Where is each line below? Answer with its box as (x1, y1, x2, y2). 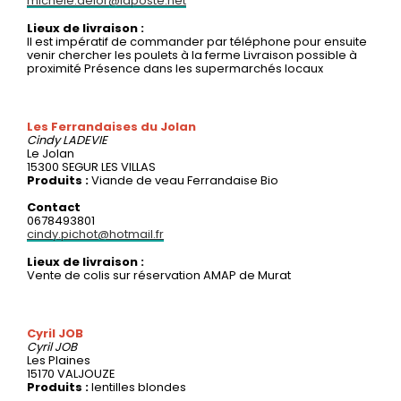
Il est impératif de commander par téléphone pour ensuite (27, 32, 367, 50)
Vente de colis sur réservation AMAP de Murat (27, 266, 291, 284)
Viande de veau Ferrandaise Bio (91, 171, 278, 189)
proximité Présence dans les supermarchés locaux (27, 59, 323, 77)
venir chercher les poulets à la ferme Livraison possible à (27, 46, 357, 64)
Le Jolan (27, 144, 74, 162)
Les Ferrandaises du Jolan (27, 117, 196, 135)
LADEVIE (63, 131, 107, 149)
